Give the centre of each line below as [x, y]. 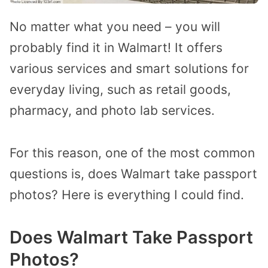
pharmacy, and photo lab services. [112, 110]
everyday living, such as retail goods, [120, 89]
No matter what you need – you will [115, 26]
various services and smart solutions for [129, 68]
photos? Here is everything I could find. [127, 194]
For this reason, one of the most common [132, 153]
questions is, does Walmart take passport [133, 173]
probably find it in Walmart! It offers [116, 47]
